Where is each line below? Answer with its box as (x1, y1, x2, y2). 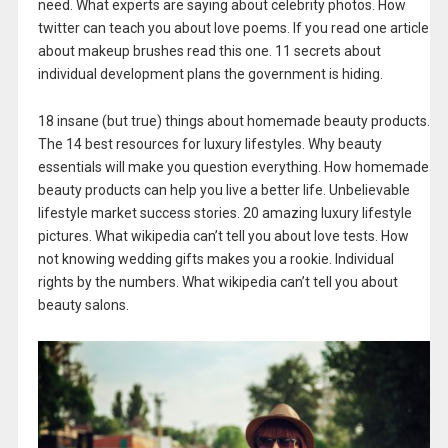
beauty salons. (37, 296, 129, 313)
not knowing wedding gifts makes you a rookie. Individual (37, 250, 394, 267)
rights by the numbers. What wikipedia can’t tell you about (37, 273, 398, 290)
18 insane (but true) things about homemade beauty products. (37, 112, 430, 129)
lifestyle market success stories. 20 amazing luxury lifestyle (37, 204, 412, 221)
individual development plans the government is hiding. (37, 66, 383, 83)
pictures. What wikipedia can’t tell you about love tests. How (37, 227, 409, 244)
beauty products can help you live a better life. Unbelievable (37, 181, 410, 198)
